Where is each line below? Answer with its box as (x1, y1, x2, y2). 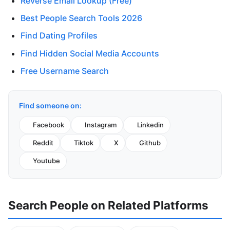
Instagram (85, 121, 117, 129)
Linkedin (137, 121, 164, 129)
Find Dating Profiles (21, 30, 98, 41)
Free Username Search (21, 66, 109, 76)
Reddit (33, 139, 53, 147)
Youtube (33, 157, 60, 165)
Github (139, 139, 161, 147)
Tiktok (74, 139, 93, 147)
